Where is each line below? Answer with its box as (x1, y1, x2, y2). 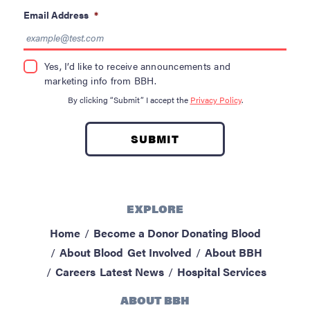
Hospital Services (177, 264, 266, 280)
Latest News (100, 264, 164, 280)
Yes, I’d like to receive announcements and (44, 59, 231, 73)
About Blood (60, 244, 123, 261)
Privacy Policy (190, 93, 241, 107)
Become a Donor (93, 225, 179, 241)
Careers (55, 264, 95, 280)
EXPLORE (127, 201, 183, 217)
